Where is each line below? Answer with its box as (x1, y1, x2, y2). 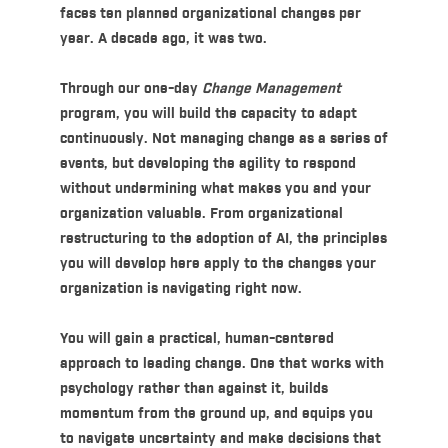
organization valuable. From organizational (59, 204, 343, 223)
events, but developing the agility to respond (59, 154, 356, 173)
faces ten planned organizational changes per (59, 4, 361, 23)
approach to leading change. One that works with (59, 354, 384, 373)
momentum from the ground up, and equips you (59, 404, 373, 423)
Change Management (201, 79, 341, 98)
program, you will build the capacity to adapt (59, 104, 357, 123)
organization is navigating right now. (59, 279, 306, 298)
